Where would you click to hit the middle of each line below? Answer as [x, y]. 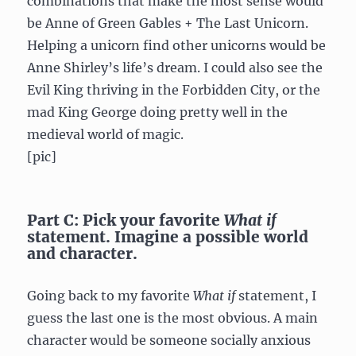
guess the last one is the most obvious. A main [173, 317]
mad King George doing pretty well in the [158, 112]
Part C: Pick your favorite [126, 220]
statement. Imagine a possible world [168, 236]
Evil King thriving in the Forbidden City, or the [174, 89]
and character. [83, 253]
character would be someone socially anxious [169, 340]
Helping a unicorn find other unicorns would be [177, 45]
